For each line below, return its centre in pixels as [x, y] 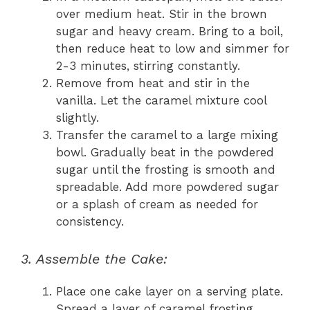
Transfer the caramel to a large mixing [167, 135]
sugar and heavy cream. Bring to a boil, [170, 31]
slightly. [77, 118]
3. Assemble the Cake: [94, 258]
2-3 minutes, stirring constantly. [148, 66]
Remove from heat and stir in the [153, 83]
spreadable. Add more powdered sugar [167, 187]
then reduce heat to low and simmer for [173, 49]
